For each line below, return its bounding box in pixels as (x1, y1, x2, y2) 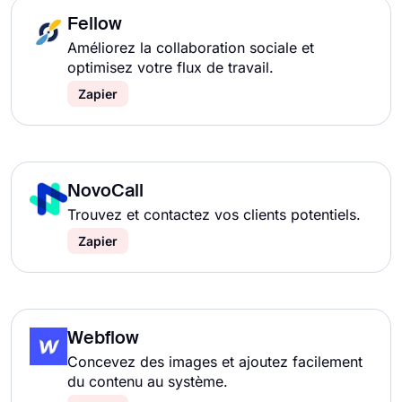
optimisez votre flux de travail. (67, 58, 274, 76)
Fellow (67, 16, 122, 34)
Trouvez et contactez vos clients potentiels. (67, 205, 361, 223)
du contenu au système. (67, 372, 228, 390)
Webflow (67, 330, 139, 348)
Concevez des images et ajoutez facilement (67, 353, 363, 371)
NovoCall (67, 183, 144, 201)
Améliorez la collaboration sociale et (67, 39, 314, 57)
